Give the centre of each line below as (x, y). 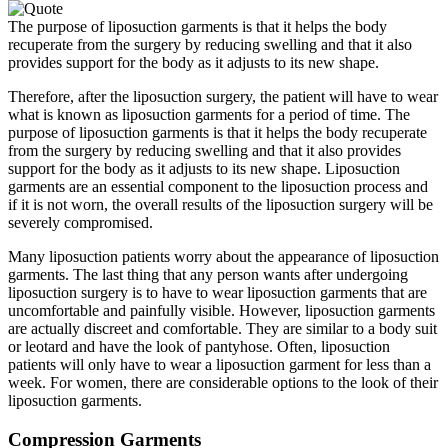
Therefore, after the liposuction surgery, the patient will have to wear (223, 97)
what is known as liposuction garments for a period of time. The (209, 115)
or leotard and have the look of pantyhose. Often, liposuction (199, 347)
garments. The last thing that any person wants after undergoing (208, 275)
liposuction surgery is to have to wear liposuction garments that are (217, 293)
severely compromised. (80, 223)
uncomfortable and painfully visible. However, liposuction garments (221, 311)
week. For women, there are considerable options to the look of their (223, 383)
